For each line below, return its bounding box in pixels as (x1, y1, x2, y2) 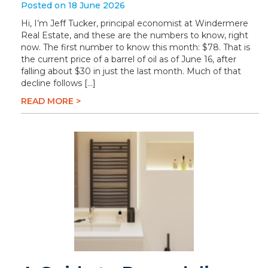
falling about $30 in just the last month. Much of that (21, 66, 241, 77)
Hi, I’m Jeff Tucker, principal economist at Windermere (21, 18, 248, 29)
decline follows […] (21, 78, 96, 89)
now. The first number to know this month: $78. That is (21, 42, 250, 53)
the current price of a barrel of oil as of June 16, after (21, 54, 236, 65)
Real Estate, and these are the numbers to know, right (21, 30, 248, 41)
